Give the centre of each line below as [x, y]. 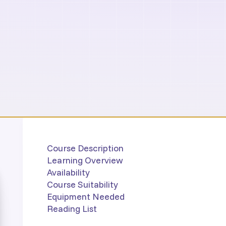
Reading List [72, 208]
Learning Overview [85, 160]
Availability [68, 172]
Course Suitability [82, 184]
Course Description [85, 148]
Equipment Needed [86, 196]
